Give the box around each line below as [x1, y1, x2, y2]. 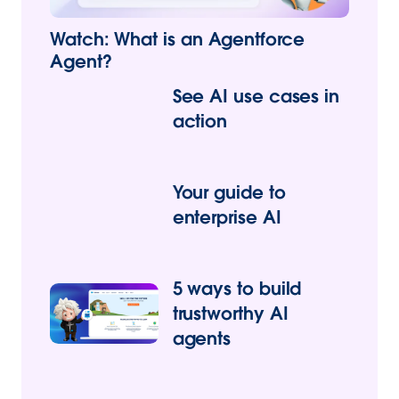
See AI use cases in [172, 85, 340, 109]
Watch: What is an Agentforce [50, 28, 305, 52]
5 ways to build [172, 277, 302, 301]
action [172, 110, 228, 134]
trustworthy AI [172, 302, 289, 326]
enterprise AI [172, 206, 281, 230]
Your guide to [172, 181, 286, 205]
